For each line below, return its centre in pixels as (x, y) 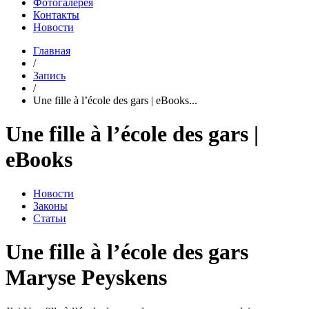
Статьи (50, 218)
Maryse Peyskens (86, 278)
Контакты (56, 15)
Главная (52, 51)
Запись (49, 76)
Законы (50, 206)
